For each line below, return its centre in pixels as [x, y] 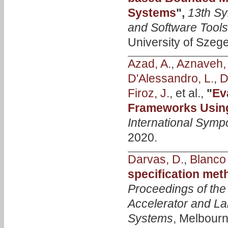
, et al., [188, 93]
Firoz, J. [148, 93]
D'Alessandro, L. [170, 79]
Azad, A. [149, 64]
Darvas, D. [155, 159]
